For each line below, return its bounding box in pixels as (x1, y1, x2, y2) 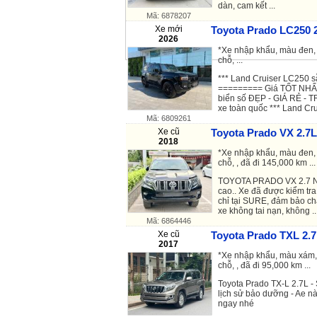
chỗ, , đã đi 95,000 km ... (218, 260, 311, 270)
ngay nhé (218, 298, 254, 309)
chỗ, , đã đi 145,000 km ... (218, 157, 316, 168)
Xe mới (154, 23, 183, 34)
